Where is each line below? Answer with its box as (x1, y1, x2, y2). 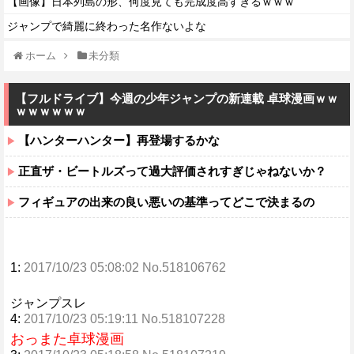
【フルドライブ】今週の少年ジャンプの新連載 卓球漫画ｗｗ (15, 92, 338, 105)
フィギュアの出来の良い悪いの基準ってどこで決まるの (18, 195, 314, 209)
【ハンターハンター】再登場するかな (18, 134, 220, 147)
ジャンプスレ (10, 296, 86, 310)
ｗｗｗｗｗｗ (15, 104, 86, 118)
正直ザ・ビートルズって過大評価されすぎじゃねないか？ (18, 164, 326, 178)
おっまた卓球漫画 (10, 331, 124, 347)
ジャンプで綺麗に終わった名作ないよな (7, 20, 206, 32)
